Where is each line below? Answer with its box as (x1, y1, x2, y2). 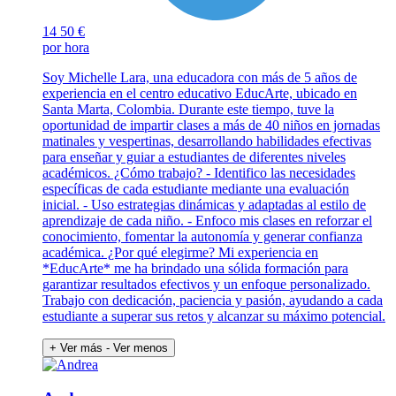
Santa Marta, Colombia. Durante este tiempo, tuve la (42, 101, 334, 117)
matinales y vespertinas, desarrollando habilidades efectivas (42, 133, 371, 148)
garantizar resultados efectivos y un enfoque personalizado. (42, 276, 370, 292)
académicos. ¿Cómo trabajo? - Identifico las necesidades (42, 164, 355, 180)
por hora (42, 39, 89, 55)
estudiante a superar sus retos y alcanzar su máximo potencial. (42, 308, 385, 324)
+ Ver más (49, 340, 103, 354)
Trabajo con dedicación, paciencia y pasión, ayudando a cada (42, 292, 383, 308)
